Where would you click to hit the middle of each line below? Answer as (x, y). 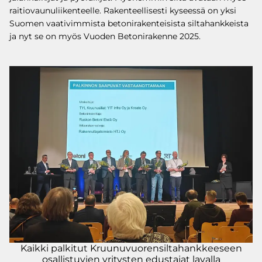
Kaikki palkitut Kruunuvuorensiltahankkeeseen (131, 249)
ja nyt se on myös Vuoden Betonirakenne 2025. (105, 36)
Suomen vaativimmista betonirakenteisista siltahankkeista (129, 23)
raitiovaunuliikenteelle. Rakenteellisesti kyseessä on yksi (123, 11)
